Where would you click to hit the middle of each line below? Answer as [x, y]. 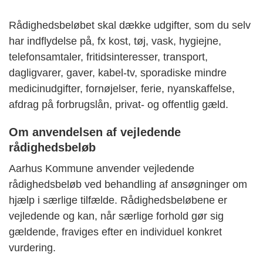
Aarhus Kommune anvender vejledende [102, 169]
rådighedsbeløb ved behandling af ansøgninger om [128, 185]
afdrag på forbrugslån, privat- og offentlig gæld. [119, 105]
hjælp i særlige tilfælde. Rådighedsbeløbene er [118, 200]
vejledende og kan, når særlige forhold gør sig [116, 216]
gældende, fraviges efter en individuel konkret [115, 232]
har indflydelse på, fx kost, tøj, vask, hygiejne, [115, 41]
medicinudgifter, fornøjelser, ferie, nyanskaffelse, [122, 89]
